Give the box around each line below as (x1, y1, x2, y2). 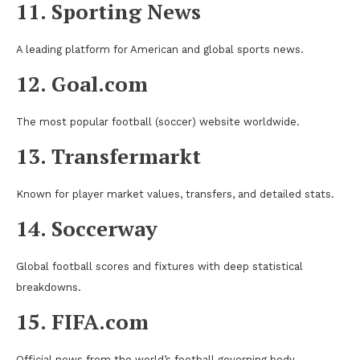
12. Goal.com (16, 69, 148, 97)
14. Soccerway (16, 214, 157, 242)
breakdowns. (16, 280, 81, 293)
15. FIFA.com (16, 307, 149, 335)
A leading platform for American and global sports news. (16, 43, 304, 55)
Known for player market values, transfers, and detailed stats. (16, 187, 334, 200)
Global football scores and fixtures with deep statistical (16, 260, 303, 272)
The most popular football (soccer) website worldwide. (16, 115, 300, 128)
